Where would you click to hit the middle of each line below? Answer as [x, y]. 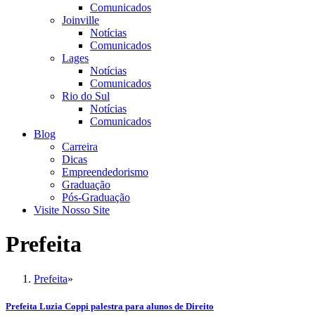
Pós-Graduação [96, 197]
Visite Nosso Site [72, 210]
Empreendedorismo [105, 172]
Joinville [81, 20]
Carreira [80, 147]
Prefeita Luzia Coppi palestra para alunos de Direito [110, 307]
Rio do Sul [86, 96]
